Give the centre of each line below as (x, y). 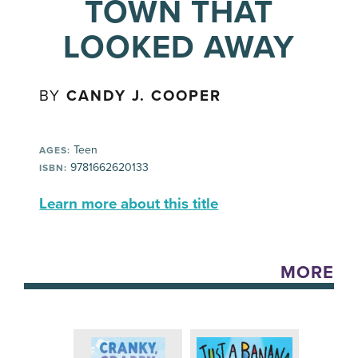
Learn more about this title (129, 204)
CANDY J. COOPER (144, 96)
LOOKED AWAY (179, 48)
